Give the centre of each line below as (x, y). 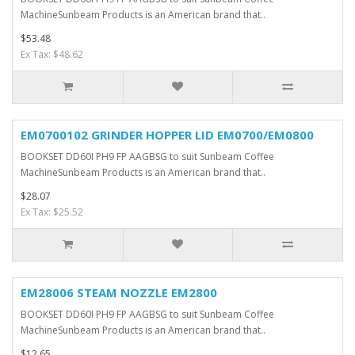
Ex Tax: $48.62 (52, 55)
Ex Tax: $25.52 (52, 212)
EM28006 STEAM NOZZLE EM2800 (119, 293)
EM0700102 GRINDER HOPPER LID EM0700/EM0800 (167, 135)
